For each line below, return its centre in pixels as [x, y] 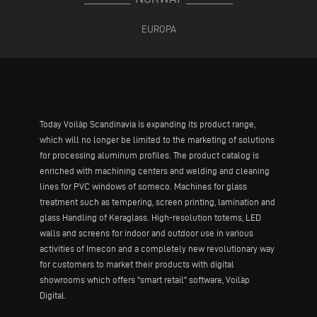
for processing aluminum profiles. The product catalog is [149, 155]
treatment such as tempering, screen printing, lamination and [157, 202]
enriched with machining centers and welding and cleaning [155, 171]
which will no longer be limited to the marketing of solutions [157, 139]
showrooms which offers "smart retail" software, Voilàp [145, 279]
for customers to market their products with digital [137, 264]
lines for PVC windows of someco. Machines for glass [143, 186]
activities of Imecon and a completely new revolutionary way [157, 248]
